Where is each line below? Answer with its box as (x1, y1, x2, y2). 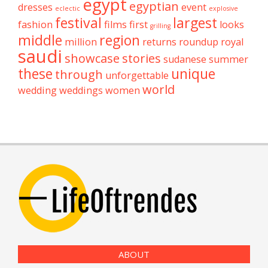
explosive (209, 4, 238, 13)
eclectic (55, 4, 80, 13)
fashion (18, 18, 53, 32)
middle (18, 31, 62, 50)
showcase (65, 50, 120, 67)
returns (142, 35, 176, 49)
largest (173, 13, 217, 33)
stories (122, 50, 161, 67)
